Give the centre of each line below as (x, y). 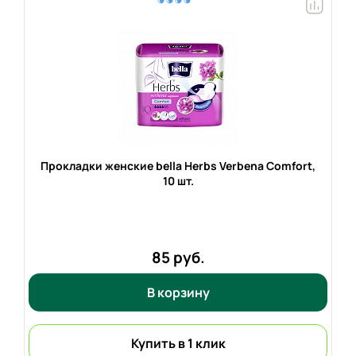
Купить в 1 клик (178, 343)
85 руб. (178, 257)
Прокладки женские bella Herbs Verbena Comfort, (178, 166)
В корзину (178, 292)
